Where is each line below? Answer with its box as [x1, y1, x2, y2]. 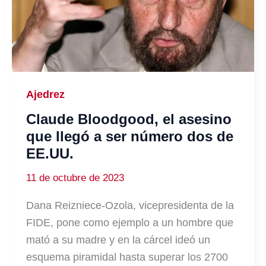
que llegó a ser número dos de [26, 128, 233, 145]
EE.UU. [26, 145, 74, 162]
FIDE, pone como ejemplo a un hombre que [26, 217, 233, 229]
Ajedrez [26, 88, 65, 100]
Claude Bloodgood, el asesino [26, 111, 232, 128]
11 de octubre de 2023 [26, 172, 124, 183]
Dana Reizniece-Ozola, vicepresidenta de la [26, 199, 234, 212]
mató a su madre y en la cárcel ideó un [26, 234, 210, 246]
